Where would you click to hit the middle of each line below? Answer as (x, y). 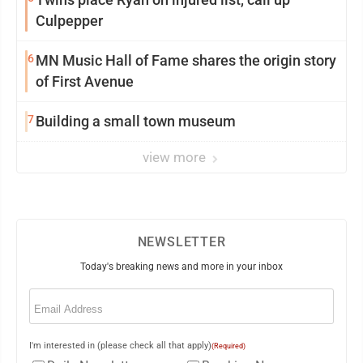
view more (176, 157)
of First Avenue (85, 81)
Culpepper (69, 21)
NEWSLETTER (181, 242)
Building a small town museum (136, 121)
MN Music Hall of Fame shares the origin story (186, 60)
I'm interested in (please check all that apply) (120, 346)
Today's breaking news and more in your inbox (181, 267)
